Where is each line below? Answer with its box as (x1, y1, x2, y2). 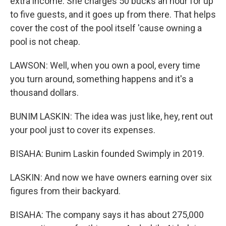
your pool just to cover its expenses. (10, 125, 155, 135)
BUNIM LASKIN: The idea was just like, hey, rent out (10, 111, 213, 122)
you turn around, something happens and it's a (10, 74, 193, 84)
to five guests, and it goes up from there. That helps (10, 9, 216, 20)
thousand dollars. (10, 87, 79, 98)
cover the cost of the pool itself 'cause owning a (10, 23, 202, 33)
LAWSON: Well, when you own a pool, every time (10, 60, 200, 71)
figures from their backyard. (10, 186, 121, 196)
